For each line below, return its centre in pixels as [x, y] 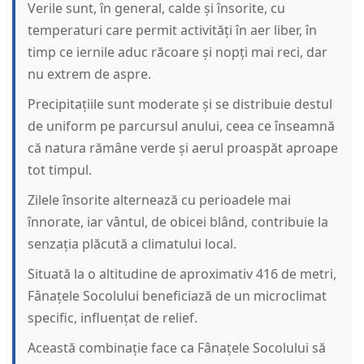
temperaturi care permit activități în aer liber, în [172, 30]
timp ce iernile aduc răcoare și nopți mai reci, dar [178, 52]
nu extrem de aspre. [89, 74]
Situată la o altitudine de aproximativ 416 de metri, [182, 274]
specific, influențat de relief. [113, 318]
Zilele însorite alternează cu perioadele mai [159, 200]
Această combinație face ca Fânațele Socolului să [177, 348]
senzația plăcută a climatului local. [132, 244]
